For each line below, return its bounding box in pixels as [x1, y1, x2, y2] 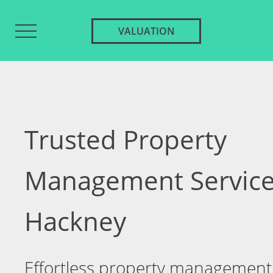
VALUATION [118, 24, 175, 38]
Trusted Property [24, 122, 227, 157]
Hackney [24, 204, 126, 238]
